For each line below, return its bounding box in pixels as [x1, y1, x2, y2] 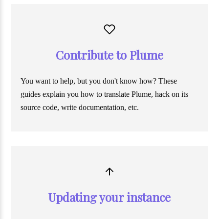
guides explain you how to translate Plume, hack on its [21, 90, 189, 99]
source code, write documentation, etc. [21, 103, 139, 112]
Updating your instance [48, 189, 171, 205]
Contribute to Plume [55, 47, 163, 63]
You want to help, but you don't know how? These [21, 77, 177, 86]
